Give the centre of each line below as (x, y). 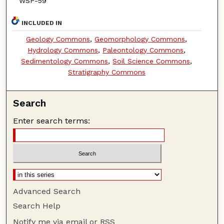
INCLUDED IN (42, 23)
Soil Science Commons (151, 61)
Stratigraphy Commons (106, 72)
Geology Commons (58, 39)
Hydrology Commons (63, 50)
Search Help (37, 206)
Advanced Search (47, 191)
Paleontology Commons (143, 50)
